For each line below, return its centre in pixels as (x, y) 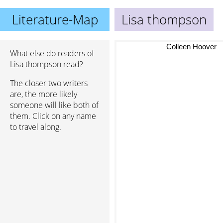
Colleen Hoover (190, 47)
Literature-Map (55, 19)
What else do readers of (52, 53)
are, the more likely (44, 94)
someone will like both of (54, 105)
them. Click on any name (53, 116)
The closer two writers (49, 83)
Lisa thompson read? (47, 64)
